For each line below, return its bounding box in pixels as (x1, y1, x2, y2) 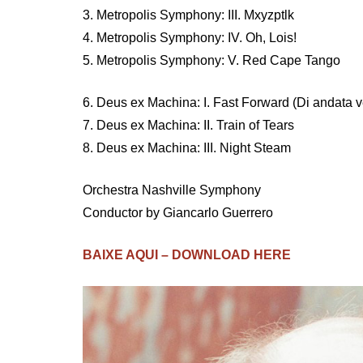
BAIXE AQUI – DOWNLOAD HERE (83, 248, 291, 262)
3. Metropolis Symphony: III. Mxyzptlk (83, 8, 294, 22)
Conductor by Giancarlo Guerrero (83, 206, 273, 220)
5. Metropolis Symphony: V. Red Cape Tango (83, 53, 340, 67)
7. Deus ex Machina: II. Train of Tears (83, 118, 294, 132)
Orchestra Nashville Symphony (83, 183, 261, 197)
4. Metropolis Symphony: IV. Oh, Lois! (83, 31, 297, 45)
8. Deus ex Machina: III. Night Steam (83, 141, 291, 155)
